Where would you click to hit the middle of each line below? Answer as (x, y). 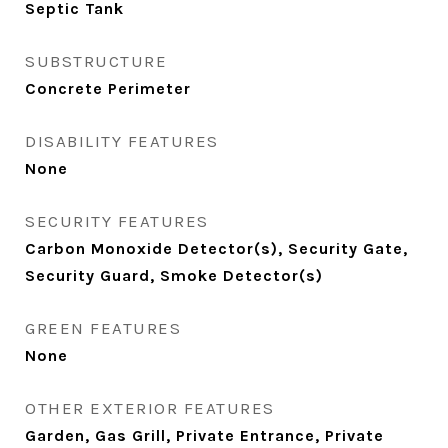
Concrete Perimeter (108, 88)
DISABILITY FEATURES (122, 141)
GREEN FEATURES (103, 328)
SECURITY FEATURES (117, 221)
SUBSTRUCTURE (96, 61)
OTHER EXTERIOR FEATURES (150, 408)
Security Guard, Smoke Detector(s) (174, 275)
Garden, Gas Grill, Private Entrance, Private (204, 435)
